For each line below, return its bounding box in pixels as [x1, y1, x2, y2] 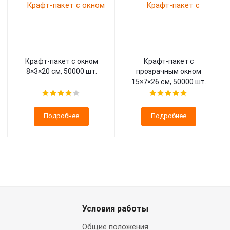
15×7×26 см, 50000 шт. [131, 78, 206, 86]
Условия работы [82, 204, 148, 214]
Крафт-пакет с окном [25, 57, 98, 65]
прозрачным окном [136, 67, 201, 75]
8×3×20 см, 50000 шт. [26, 67, 97, 75]
